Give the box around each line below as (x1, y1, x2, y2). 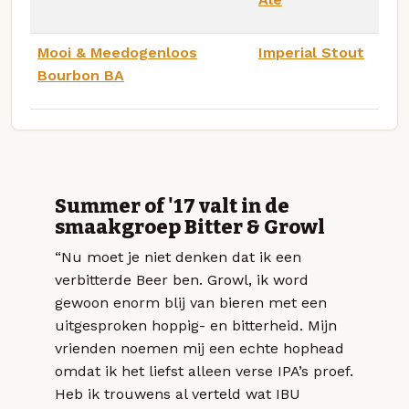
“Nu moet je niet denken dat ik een (55, 247, 301, 266)
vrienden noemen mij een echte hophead (55, 339, 344, 357)
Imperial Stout (258, 43, 364, 61)
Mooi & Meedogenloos (37, 43, 197, 61)
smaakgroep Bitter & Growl (55, 215, 325, 239)
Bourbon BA (37, 66, 124, 84)
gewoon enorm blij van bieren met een (55, 293, 327, 311)
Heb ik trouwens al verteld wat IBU (55, 384, 300, 403)
